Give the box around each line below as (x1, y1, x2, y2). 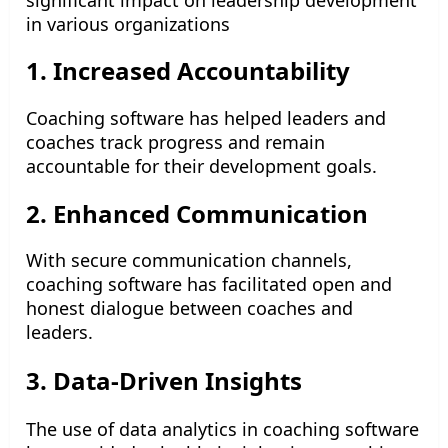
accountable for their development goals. (26, 153, 377, 178)
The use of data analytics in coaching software (26, 417, 419, 442)
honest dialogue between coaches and (26, 296, 353, 321)
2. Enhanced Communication (26, 196, 368, 230)
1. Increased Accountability (26, 54, 350, 88)
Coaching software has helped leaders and (26, 105, 386, 130)
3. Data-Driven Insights (26, 364, 302, 398)
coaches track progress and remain (26, 129, 325, 154)
